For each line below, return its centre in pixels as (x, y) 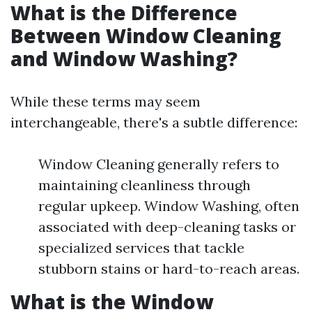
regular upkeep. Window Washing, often (169, 206)
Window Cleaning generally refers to (159, 164)
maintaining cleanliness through (145, 185)
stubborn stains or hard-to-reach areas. (169, 268)
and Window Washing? (124, 58)
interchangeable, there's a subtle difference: (154, 122)
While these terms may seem (106, 101)
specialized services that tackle (141, 248)
